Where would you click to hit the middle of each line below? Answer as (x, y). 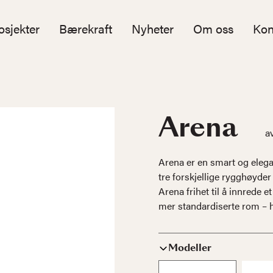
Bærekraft (86, 28)
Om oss (213, 28)
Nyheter (153, 28)
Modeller (190, 248)
